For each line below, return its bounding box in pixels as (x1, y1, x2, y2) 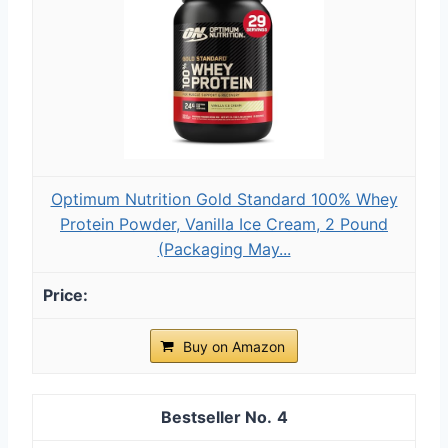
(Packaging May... (157, 238, 291, 259)
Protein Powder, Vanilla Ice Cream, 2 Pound (60, 213, 388, 234)
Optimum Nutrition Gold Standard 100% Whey (50, 188, 398, 209)
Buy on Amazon (183, 337, 285, 355)
